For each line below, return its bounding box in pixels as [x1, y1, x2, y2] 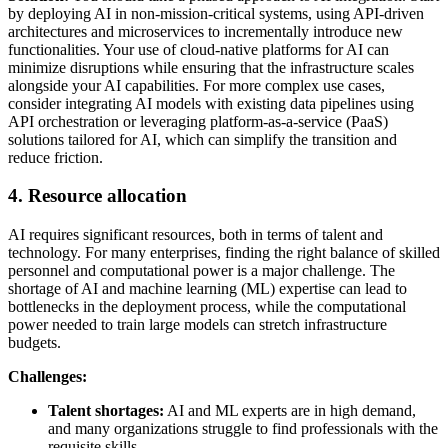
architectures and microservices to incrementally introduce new [8, 22, 403, 40]
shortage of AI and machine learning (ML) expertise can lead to [8, 280, 407, 298]
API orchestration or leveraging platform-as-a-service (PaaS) [8, 112, 388, 130]
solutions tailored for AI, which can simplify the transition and [8, 130, 397, 148]
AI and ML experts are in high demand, [164, 402, 416, 420]
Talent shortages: [48, 402, 164, 420]
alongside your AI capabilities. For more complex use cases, [8, 76, 385, 94]
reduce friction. [8, 148, 103, 166]
